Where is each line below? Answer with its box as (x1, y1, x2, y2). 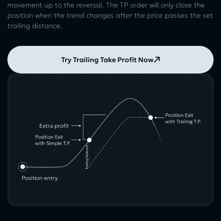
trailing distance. (7, 21, 62, 31)
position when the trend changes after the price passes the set (7, 11, 213, 20)
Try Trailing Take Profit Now (61, 55, 153, 64)
